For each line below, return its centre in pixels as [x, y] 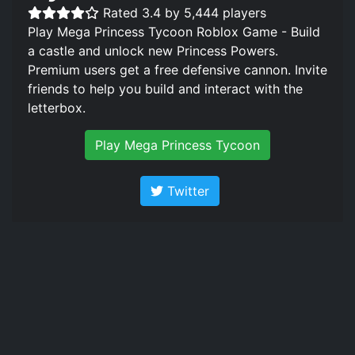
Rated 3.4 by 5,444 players [185, 12]
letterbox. [57, 107]
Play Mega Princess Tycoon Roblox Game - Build [174, 31]
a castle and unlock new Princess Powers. [153, 50]
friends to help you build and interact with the [165, 88]
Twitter [186, 191]
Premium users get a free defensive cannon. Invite [177, 69]
